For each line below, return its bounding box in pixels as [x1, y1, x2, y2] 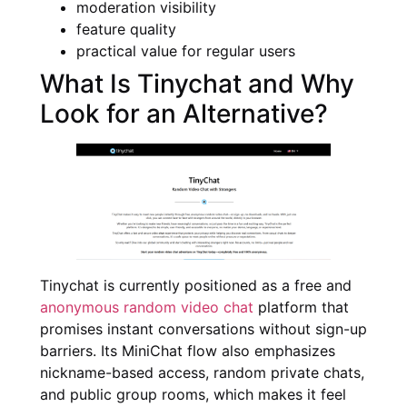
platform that [253, 297, 349, 316]
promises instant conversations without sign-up [40, 319, 367, 338]
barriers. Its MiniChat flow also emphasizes [40, 341, 335, 360]
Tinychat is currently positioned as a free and [40, 275, 352, 294]
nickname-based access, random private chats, [40, 362, 364, 382]
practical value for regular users [76, 41, 295, 60]
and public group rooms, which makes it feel [40, 384, 346, 403]
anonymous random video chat [40, 297, 253, 316]
